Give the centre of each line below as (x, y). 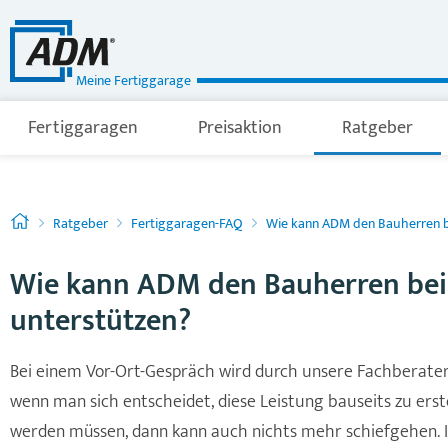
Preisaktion (240, 128)
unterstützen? (100, 321)
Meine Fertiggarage (133, 81)
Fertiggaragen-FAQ (187, 223)
